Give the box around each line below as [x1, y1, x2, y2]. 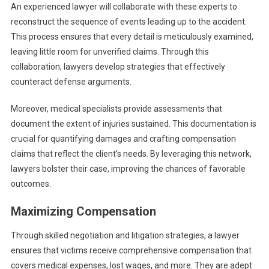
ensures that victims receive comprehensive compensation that [10, 246, 252, 256]
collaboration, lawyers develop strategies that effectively [10, 62, 225, 72]
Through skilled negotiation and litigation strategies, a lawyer [10, 231, 240, 241]
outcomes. [10, 179, 51, 189]
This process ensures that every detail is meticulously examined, [10, 32, 253, 42]
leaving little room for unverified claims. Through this [10, 47, 209, 57]
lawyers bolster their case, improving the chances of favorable [10, 164, 246, 174]
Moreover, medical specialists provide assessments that [10, 104, 222, 114]
